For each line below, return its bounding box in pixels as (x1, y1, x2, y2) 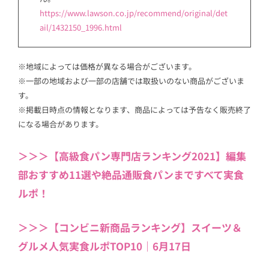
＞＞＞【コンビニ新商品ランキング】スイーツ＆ (18, 219, 242, 235)
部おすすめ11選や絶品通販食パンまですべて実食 (18, 167, 244, 183)
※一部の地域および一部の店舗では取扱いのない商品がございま (18, 74, 244, 86)
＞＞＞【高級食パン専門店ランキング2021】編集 (18, 148, 246, 164)
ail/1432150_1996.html (40, 22, 122, 34)
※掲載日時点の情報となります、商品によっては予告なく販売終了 (18, 103, 251, 115)
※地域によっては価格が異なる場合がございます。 (18, 60, 196, 72)
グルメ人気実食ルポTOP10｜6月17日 (18, 238, 191, 253)
